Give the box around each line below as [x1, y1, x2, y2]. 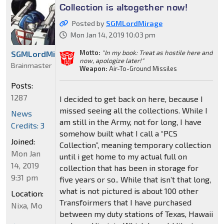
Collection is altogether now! [59, 1, 188, 13]
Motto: [79, 48, 100, 57]
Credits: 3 [11, 120, 44, 130]
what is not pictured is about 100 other [59, 186, 198, 196]
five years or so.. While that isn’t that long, [59, 174, 211, 184]
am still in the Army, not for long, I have [59, 117, 201, 127]
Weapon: [79, 64, 107, 73]
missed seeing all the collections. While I [59, 105, 207, 115]
